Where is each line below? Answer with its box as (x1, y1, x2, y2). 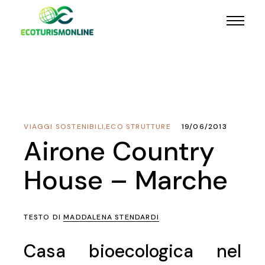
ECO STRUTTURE (106, 122, 171, 131)
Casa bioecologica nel (24, 240, 241, 263)
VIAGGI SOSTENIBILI (24, 122, 104, 131)
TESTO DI (24, 212, 64, 222)
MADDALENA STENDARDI (63, 212, 159, 222)
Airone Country (24, 134, 215, 169)
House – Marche (24, 163, 228, 198)
